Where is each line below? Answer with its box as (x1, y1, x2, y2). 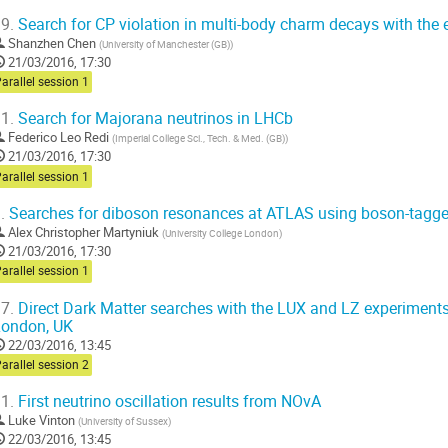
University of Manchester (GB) (102, 36, 230, 51)
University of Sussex (81, 414, 168, 429)
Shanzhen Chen (8, 33, 96, 52)
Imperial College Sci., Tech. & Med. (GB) (115, 131, 285, 146)
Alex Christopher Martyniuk (8, 223, 159, 242)
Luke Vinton (8, 411, 75, 430)
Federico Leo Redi (8, 128, 109, 147)
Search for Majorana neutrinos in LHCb (14, 108, 293, 130)
